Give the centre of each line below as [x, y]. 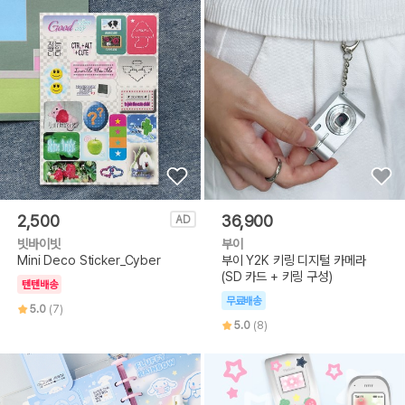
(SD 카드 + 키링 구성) [277, 276]
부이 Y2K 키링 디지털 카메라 [293, 259]
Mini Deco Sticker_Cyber [89, 259]
